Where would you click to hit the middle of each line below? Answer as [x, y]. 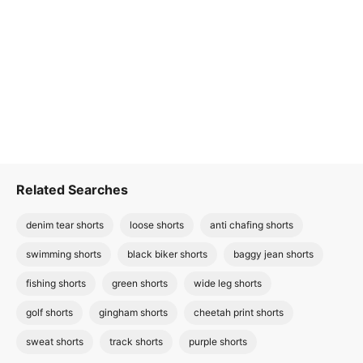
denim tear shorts [65, 225]
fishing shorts [56, 283]
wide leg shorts [228, 283]
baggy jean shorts [273, 254]
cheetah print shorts [239, 312]
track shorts [136, 342]
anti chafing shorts [252, 225]
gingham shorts [133, 312]
